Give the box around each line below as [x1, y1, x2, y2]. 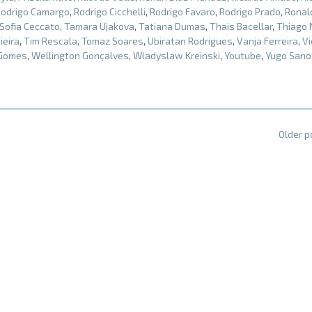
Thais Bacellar [210, 19, 272, 32]
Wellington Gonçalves [31, 49, 129, 61]
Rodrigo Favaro [150, 5, 215, 17]
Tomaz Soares [81, 34, 143, 47]
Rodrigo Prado [219, 5, 281, 17]
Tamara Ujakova [64, 19, 134, 32]
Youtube [224, 49, 261, 61]
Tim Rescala [24, 34, 77, 47]
